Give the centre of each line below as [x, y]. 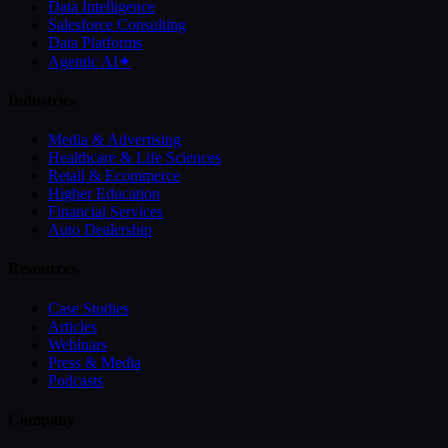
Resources [42, 269]
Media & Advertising [114, 140]
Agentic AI [83, 61]
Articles [72, 326]
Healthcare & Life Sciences [134, 158]
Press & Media [94, 362]
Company [41, 419]
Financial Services [105, 212]
